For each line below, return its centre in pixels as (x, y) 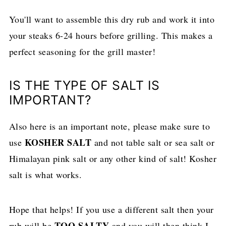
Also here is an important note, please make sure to (109, 126)
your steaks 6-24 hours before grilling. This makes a (111, 35)
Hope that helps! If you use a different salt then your (111, 209)
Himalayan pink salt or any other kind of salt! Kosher (113, 158)
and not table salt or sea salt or (153, 142)
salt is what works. (45, 174)
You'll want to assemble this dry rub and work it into (112, 19)
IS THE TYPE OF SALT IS (84, 85)
